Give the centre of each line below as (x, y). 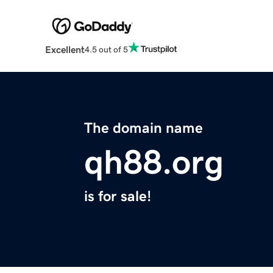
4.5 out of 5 (106, 49)
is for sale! (118, 197)
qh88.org (154, 162)
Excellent (65, 50)
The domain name (144, 128)
